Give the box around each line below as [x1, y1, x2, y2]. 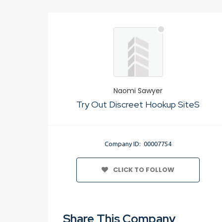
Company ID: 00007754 [105, 140, 172, 147]
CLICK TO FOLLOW [113, 165, 175, 174]
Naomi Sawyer [113, 86, 163, 96]
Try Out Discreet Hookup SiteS [76, 99, 200, 110]
